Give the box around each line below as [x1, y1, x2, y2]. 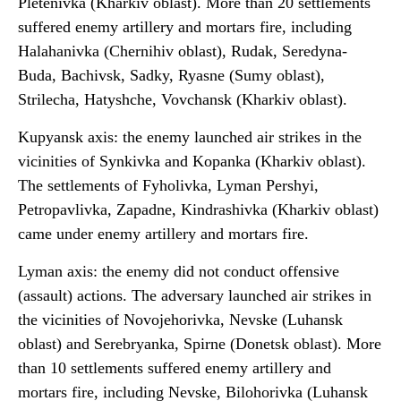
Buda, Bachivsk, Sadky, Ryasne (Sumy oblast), [18, 66, 325, 84]
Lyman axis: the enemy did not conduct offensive [18, 262, 339, 280]
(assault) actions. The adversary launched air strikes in [18, 286, 371, 304]
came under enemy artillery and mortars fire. [18, 225, 309, 243]
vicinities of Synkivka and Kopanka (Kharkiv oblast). [18, 152, 366, 170]
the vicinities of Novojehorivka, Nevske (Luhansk [18, 311, 343, 328]
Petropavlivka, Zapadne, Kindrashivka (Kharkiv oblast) [18, 200, 379, 218]
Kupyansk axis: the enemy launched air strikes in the [18, 128, 362, 146]
